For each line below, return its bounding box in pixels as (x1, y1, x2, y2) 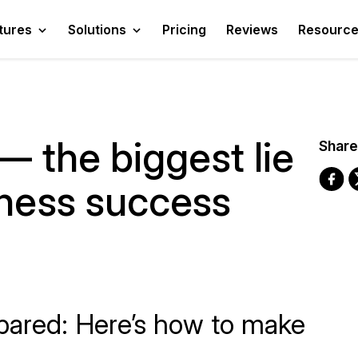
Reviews (226, 21, 278, 38)
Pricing (162, 21, 206, 38)
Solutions (68, 21, 126, 38)
